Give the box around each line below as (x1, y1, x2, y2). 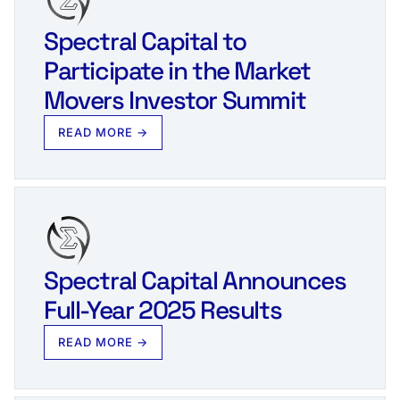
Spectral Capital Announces (44, 263, 346, 296)
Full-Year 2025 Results (44, 293, 282, 326)
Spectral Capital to (44, 24, 246, 57)
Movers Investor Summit (44, 83, 306, 116)
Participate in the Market (44, 54, 312, 87)
